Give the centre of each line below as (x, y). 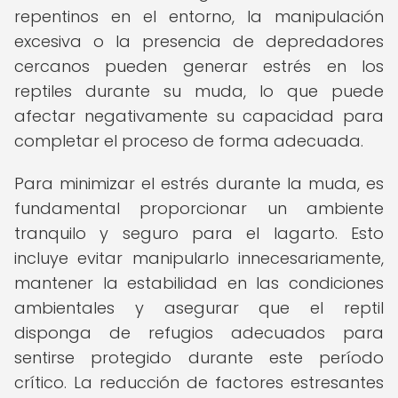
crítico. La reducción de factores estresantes (199, 382)
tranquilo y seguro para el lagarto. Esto (199, 233)
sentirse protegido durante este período (199, 358)
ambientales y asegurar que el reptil (199, 308)
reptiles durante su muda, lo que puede (199, 91)
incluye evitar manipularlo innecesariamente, (199, 258)
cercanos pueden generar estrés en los (199, 66)
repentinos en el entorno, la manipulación (199, 16)
